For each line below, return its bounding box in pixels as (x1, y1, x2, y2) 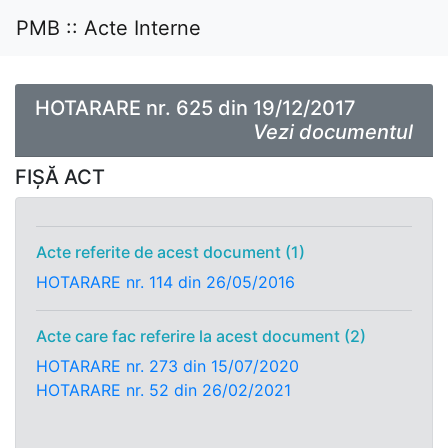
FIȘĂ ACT (15, 165, 105, 189)
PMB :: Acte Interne (16, 16, 201, 40)
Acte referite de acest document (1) (36, 242, 305, 262)
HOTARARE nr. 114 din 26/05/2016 (36, 272, 295, 292)
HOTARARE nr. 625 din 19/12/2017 (35, 96, 356, 120)
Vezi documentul (253, 120, 413, 144)
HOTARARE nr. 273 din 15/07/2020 (36, 356, 299, 376)
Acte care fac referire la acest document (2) (36, 326, 366, 346)
